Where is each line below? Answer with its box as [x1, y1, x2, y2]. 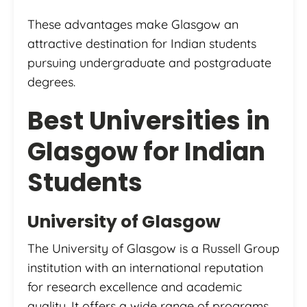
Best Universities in [27, 103, 270, 138]
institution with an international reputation [27, 259, 263, 275]
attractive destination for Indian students [27, 35, 256, 51]
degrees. [27, 73, 75, 90]
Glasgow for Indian [27, 134, 265, 169]
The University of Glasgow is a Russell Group [27, 240, 280, 256]
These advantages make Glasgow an [27, 16, 238, 32]
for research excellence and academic [27, 278, 242, 295]
